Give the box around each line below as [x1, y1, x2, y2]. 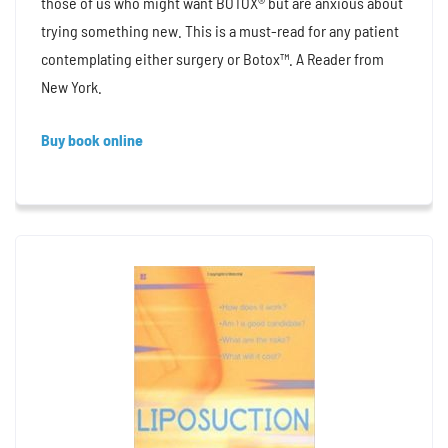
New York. [41, 76, 102, 96]
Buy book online [41, 129, 143, 149]
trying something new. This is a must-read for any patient [41, 20, 399, 40]
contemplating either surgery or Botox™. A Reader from [41, 48, 384, 68]
